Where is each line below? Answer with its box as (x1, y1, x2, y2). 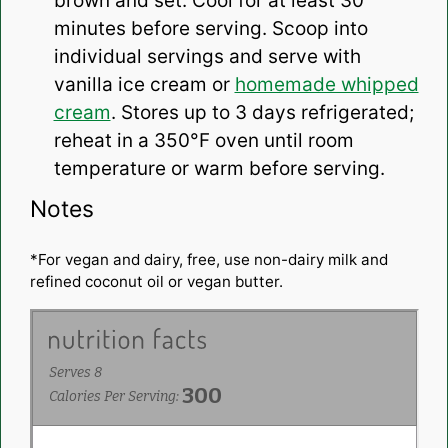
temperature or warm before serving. (53, 157, 385, 181)
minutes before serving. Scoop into (53, 17, 368, 41)
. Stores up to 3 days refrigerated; (110, 101, 414, 125)
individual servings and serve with (53, 45, 361, 69)
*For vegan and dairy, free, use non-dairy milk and (29, 250, 388, 270)
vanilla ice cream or (53, 73, 235, 97)
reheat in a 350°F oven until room (53, 129, 354, 153)
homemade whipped (234, 73, 419, 97)
